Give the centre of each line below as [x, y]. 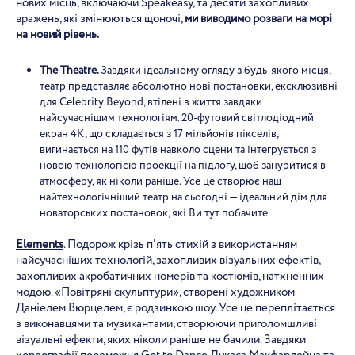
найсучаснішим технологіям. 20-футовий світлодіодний [177, 118]
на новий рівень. [57, 35]
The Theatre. [70, 71]
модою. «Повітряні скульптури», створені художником [155, 292]
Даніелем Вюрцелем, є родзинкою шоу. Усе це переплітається [176, 308]
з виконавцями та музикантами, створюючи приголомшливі [166, 324]
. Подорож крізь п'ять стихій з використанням [180, 245]
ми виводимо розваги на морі [258, 19]
